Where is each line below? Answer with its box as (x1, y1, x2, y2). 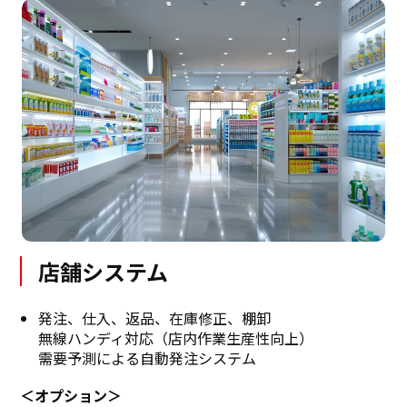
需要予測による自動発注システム (38, 346, 257, 369)
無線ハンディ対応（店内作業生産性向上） (38, 326, 314, 349)
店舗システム (38, 254, 169, 287)
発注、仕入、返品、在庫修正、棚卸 (38, 306, 272, 329)
